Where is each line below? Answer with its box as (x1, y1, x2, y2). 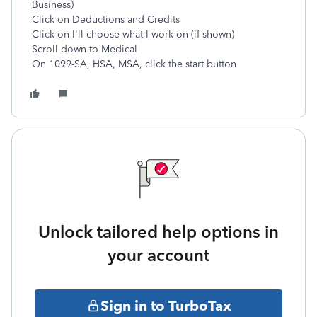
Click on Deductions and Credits (32, 13, 180, 25)
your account (108, 245, 209, 265)
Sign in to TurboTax (100, 296, 231, 314)
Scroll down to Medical (32, 43, 137, 55)
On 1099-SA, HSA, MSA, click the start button (32, 58, 236, 70)
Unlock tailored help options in (38, 221, 279, 242)
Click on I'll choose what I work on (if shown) (32, 28, 234, 40)
